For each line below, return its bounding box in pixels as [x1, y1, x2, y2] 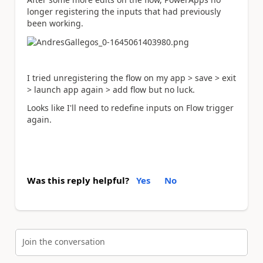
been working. [27, 18, 83, 29]
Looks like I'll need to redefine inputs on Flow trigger [27, 102, 234, 113]
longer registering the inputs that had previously [27, 6, 221, 18]
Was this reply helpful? [27, 174, 129, 186]
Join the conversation [22, 235, 105, 247]
